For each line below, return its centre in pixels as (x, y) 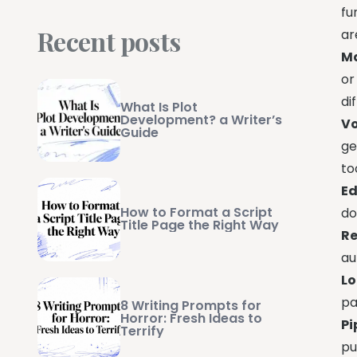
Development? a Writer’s (202, 120)
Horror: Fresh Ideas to (192, 318)
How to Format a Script (197, 213)
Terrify (143, 331)
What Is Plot (159, 108)
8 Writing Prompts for (191, 305)
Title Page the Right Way (200, 226)
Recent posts (109, 41)
